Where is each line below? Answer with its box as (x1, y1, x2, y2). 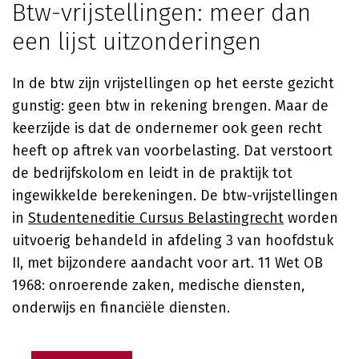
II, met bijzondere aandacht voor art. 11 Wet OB (12, 254, 323, 272)
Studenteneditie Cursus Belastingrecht (28, 209, 284, 227)
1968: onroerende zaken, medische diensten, (12, 276, 305, 294)
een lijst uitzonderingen (12, 27, 261, 56)
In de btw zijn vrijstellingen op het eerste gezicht (12, 75, 334, 92)
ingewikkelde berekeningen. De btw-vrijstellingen (12, 187, 338, 204)
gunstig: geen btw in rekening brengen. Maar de (12, 97, 329, 115)
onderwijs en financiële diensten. (12, 299, 230, 317)
